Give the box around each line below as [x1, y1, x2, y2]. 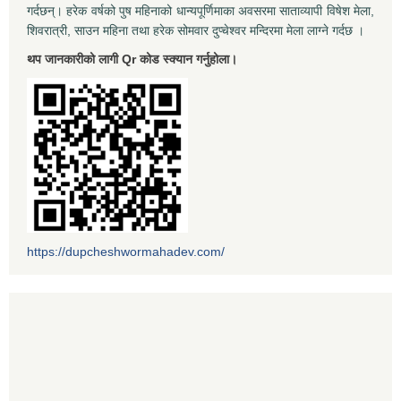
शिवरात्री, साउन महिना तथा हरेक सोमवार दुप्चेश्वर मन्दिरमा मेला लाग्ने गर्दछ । [27, 23, 364, 38]
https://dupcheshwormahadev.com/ [27, 244, 225, 260]
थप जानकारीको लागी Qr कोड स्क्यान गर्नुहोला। [27, 52, 237, 67]
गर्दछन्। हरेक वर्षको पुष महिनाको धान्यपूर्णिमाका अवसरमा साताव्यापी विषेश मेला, [27, 4, 374, 19]
